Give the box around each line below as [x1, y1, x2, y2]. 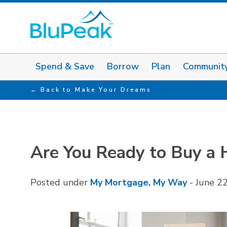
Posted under [30, 176, 90, 188]
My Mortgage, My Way [90, 176, 187, 188]
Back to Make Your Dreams [41, 85, 152, 94]
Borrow [107, 60, 139, 73]
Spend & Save [35, 60, 94, 73]
